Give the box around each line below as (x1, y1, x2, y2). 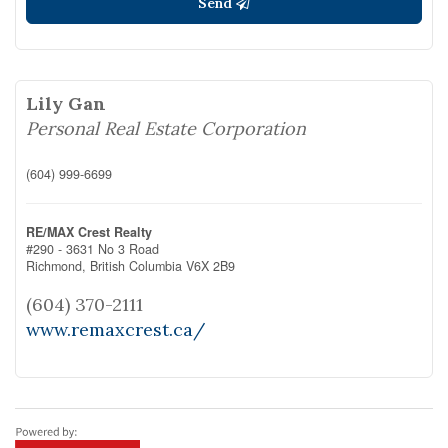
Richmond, (26, 257, 90, 275)
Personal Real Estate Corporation (26, 117, 306, 140)
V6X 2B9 (186, 257, 235, 275)
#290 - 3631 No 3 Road (26, 240, 159, 258)
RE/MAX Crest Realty (26, 223, 152, 241)
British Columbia (90, 257, 182, 275)
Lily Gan (26, 92, 106, 115)
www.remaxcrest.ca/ (26, 318, 205, 341)
